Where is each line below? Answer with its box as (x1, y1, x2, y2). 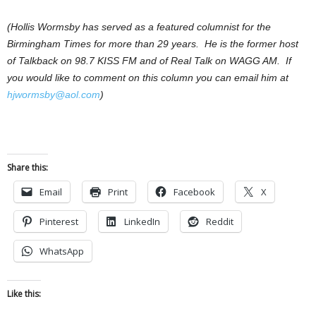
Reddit (206, 215, 233, 229)
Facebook (174, 186, 215, 199)
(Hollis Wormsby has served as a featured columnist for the (7, 21, 271, 33)
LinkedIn (124, 215, 160, 229)
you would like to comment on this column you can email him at (7, 72, 288, 84)
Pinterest (39, 215, 78, 229)
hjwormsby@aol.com (7, 89, 100, 101)
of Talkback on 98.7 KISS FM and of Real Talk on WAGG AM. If (7, 55, 291, 67)
